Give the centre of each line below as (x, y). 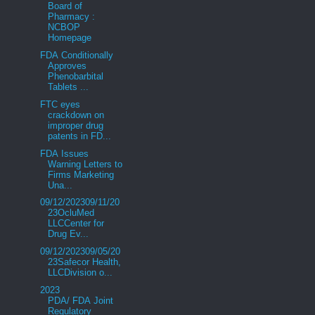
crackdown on (76, 115)
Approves (67, 66)
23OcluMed (71, 213)
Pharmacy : (72, 17)
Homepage (70, 38)
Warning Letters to (85, 164)
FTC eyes (59, 104)
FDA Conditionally (76, 56)
